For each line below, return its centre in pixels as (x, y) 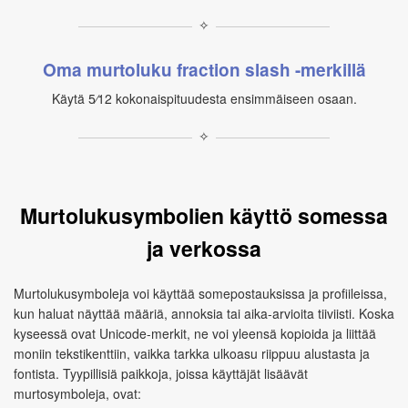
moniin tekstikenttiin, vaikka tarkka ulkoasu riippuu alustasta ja (192, 353)
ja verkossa (204, 248)
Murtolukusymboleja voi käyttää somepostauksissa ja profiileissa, (200, 293)
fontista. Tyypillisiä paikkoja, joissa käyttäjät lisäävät (161, 373)
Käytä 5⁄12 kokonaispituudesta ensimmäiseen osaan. (204, 98)
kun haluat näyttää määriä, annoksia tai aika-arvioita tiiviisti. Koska (204, 313)
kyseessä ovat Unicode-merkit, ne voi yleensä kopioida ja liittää (195, 333)
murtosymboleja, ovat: (77, 393)
